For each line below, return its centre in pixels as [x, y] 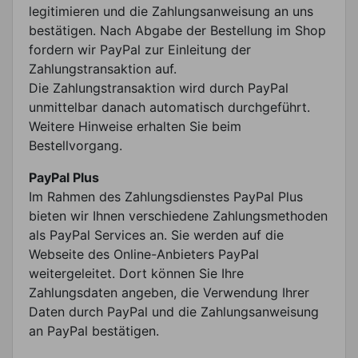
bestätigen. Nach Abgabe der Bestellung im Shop [177, 30]
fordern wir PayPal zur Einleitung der [140, 49]
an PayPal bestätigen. [94, 330]
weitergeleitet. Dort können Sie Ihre [136, 273]
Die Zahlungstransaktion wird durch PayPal [159, 88]
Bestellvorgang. [76, 145]
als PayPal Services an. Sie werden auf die [156, 235]
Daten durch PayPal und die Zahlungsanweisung [174, 311]
